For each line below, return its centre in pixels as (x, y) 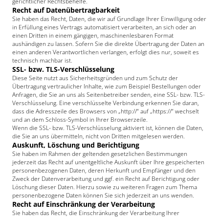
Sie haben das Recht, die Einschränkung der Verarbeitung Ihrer (96, 213)
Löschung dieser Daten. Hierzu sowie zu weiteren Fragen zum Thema (105, 187)
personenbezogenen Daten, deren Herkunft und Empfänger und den (104, 170)
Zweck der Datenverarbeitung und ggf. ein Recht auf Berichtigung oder (106, 179)
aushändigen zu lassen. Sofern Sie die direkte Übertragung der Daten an (108, 44)
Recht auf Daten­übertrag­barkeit (66, 10)
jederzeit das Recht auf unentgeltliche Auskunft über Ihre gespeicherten (108, 162)
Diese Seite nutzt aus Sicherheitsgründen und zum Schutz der (95, 78)
